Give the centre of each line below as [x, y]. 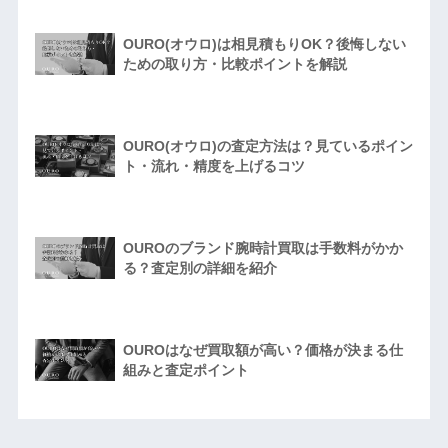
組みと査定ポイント [185, 369]
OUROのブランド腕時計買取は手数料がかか [262, 247]
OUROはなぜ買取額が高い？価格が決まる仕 [262, 349]
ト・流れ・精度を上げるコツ [213, 165]
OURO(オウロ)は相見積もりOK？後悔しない [264, 43]
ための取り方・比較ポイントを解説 [234, 63]
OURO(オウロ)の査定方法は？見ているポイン [267, 145]
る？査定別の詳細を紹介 [199, 267]
